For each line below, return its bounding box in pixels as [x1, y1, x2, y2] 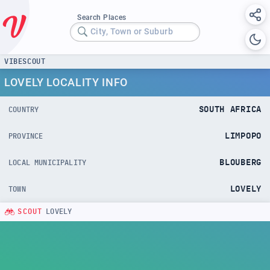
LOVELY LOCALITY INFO [4, 75, 128, 89]
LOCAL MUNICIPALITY [8, 159, 87, 166]
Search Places [77, 13, 127, 22]
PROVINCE [8, 132, 43, 140]
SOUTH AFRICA [198, 105, 262, 114]
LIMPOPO [225, 131, 262, 140]
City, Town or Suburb [90, 27, 174, 37]
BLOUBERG [219, 158, 262, 167]
